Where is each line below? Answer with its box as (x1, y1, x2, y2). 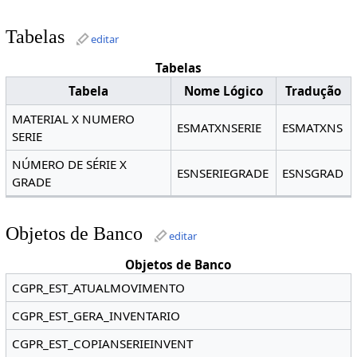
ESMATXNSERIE (177, 120, 262, 136)
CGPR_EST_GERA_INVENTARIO (12, 308, 181, 324)
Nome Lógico (183, 83, 263, 100)
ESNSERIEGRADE (177, 165, 269, 182)
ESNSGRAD (282, 165, 344, 182)
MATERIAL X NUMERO (12, 111, 135, 127)
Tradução (285, 83, 342, 100)
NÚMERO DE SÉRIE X (12, 156, 127, 173)
